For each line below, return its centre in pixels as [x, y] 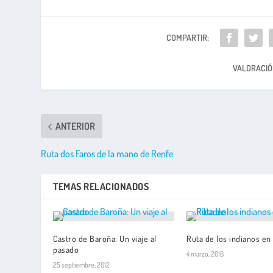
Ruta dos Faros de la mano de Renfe [107, 154]
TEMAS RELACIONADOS [101, 187]
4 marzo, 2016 [205, 254]
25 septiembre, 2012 [82, 265]
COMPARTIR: [188, 38]
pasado [66, 250]
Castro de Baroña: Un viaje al [105, 239]
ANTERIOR [76, 126]
